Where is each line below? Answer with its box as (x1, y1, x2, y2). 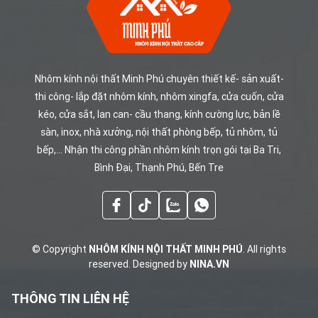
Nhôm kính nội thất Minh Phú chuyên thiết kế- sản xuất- (34, 72, 284, 84)
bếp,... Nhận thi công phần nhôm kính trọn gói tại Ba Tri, (37, 143, 281, 155)
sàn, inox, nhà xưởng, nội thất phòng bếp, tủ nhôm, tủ (40, 126, 278, 138)
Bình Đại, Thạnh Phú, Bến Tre (94, 161, 224, 173)
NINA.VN (190, 258, 229, 270)
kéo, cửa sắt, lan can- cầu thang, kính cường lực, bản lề (38, 108, 280, 120)
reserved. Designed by (89, 258, 190, 270)
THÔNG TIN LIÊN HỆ (11, 290, 129, 306)
